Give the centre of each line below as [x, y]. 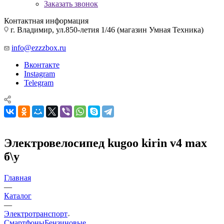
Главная [17, 177]
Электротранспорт [36, 213]
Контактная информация [46, 20]
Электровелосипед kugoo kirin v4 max [105, 143]
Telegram [39, 82]
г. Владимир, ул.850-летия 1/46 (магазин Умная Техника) [106, 29]
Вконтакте [42, 64]
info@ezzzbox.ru [39, 47]
